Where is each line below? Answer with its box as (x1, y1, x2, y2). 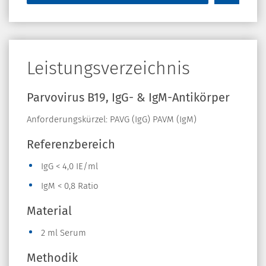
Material (27, 203, 72, 218)
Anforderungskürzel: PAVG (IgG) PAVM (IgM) (27, 113, 197, 125)
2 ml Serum (41, 227, 86, 238)
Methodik (27, 250, 78, 265)
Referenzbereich (27, 137, 115, 151)
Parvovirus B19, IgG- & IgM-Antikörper (27, 90, 230, 104)
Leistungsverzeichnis (27, 57, 190, 79)
